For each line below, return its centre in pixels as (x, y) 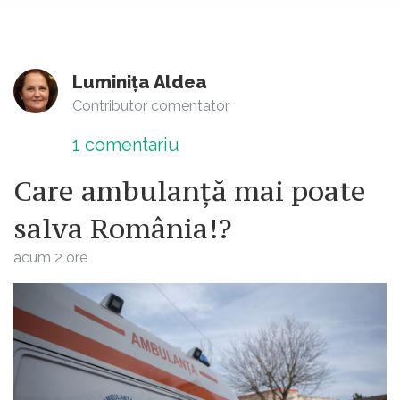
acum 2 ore (50, 258)
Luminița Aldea (140, 83)
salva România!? (123, 229)
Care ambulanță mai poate (190, 192)
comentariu (130, 145)
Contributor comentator (151, 106)
